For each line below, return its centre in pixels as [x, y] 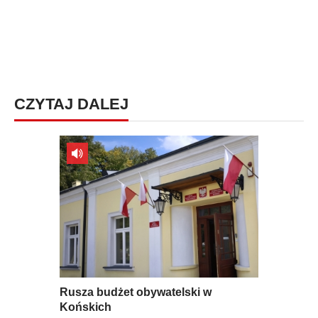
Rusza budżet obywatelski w [136, 292]
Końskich [86, 307]
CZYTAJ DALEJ [71, 104]
